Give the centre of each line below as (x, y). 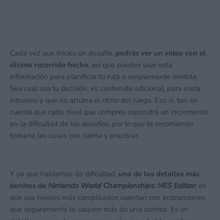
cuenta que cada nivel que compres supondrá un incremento (109, 112)
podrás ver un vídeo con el (160, 53)
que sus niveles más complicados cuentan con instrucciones (107, 197)
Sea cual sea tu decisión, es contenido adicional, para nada (105, 88)
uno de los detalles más (158, 174)
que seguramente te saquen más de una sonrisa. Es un (99, 209)
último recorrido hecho (49, 65)
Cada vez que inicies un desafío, (62, 53)
